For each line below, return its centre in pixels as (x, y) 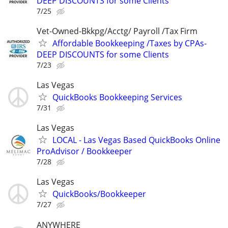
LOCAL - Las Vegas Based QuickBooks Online (136, 140)
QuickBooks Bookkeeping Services (117, 97)
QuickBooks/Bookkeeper (99, 194)
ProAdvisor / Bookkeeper (84, 151)
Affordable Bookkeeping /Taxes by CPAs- (130, 43)
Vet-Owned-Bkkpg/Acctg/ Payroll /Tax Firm (117, 31)
